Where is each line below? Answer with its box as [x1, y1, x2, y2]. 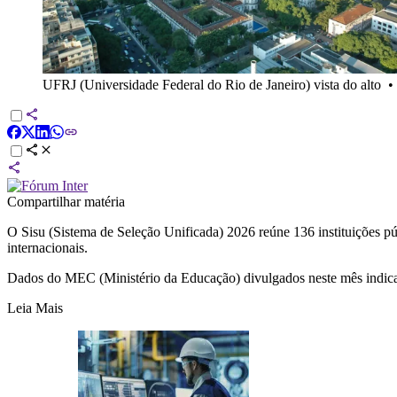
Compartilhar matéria [7, 193, 125, 209]
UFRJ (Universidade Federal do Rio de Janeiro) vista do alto [43, 76, 381, 92]
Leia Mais [7, 300, 63, 315]
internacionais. [7, 239, 88, 255]
